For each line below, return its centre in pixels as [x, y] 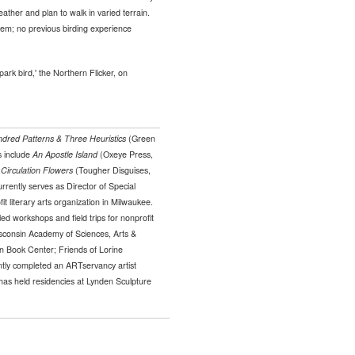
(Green [140, 139]
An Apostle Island [65, 155]
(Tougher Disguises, [111, 170]
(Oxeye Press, [125, 155]
